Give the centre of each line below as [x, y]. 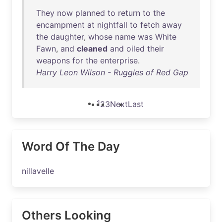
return [129, 13]
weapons [53, 60]
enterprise [119, 60]
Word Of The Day [71, 146]
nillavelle [38, 171]
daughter [67, 37]
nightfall [112, 25]
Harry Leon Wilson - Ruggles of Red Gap [112, 72]
